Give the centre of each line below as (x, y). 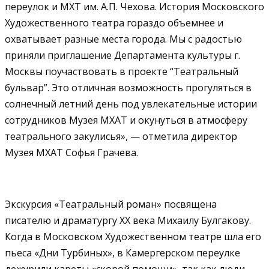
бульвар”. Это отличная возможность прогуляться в (128, 87)
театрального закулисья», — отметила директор (121, 136)
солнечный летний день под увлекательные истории (131, 104)
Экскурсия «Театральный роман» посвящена (111, 204)
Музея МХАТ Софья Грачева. (71, 152)
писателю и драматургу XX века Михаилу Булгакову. (128, 220)
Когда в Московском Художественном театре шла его (133, 236)
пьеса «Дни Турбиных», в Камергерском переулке (122, 252)
